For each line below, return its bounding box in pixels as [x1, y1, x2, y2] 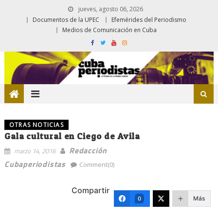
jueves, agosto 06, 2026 [76, 5, 143, 13]
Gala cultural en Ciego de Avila [4, 130, 140, 141]
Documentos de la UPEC [33, 16, 99, 24]
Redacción [69, 144, 108, 156]
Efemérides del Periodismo [111, 16, 186, 24]
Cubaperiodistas [4, 158, 66, 170]
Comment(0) [79, 160, 114, 169]
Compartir [72, 185, 110, 195]
